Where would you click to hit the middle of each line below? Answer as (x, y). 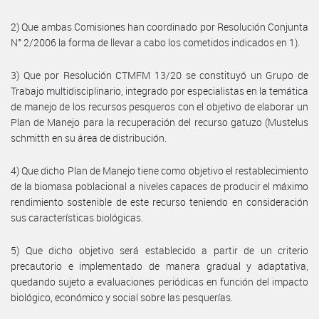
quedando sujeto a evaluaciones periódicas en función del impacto (159, 281)
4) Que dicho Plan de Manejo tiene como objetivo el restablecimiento (159, 170)
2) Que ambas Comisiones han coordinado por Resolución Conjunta (159, 26)
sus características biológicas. (77, 217)
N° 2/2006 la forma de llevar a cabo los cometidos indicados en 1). (155, 42)
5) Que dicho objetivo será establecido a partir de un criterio (159, 250)
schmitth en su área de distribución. (89, 137)
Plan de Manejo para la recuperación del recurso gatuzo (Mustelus (159, 122)
